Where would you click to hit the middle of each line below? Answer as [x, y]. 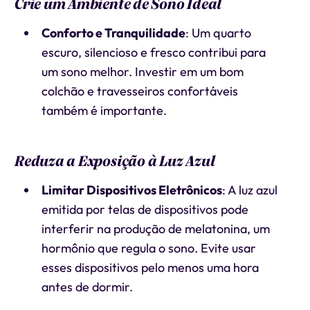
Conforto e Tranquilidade [113, 33]
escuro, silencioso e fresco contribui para [153, 52]
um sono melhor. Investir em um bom [142, 72]
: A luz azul [249, 190]
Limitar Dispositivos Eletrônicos [131, 190]
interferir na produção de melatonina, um [155, 229]
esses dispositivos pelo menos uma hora [150, 267]
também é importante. [104, 110]
